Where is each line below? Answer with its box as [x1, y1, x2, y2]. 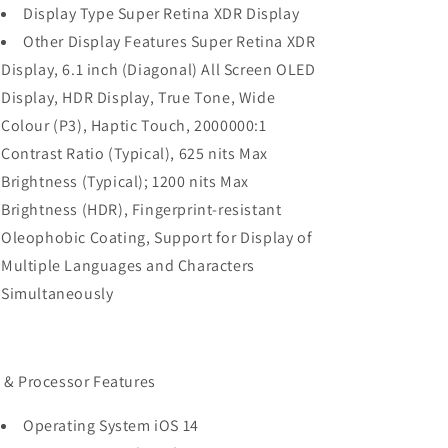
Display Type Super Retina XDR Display [23, 3, 300, 24]
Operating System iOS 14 [23, 415, 199, 436]
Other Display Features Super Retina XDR [23, 31, 316, 52]
